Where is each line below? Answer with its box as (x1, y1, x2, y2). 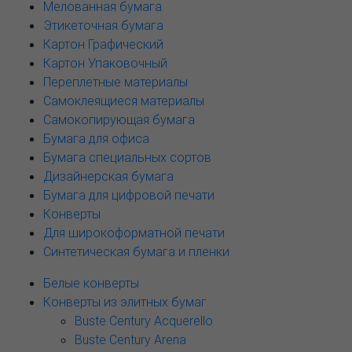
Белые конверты (43, 275, 139, 291)
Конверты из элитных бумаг (43, 294, 207, 310)
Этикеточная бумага (43, 17, 163, 33)
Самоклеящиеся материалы (43, 93, 204, 108)
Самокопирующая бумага (43, 112, 195, 127)
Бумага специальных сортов (43, 149, 211, 165)
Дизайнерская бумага (43, 168, 174, 184)
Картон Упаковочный (43, 55, 167, 71)
